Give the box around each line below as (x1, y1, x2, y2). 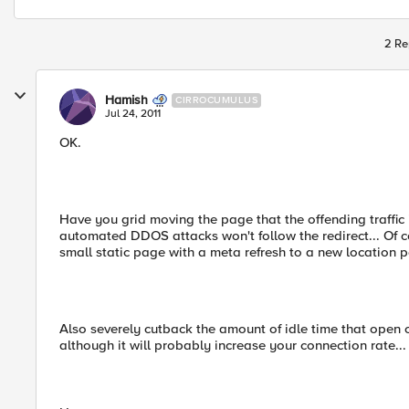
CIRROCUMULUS (175, 94, 257, 106)
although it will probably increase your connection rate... (59, 337, 406, 353)
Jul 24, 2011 (105, 107, 161, 121)
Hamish (105, 92, 148, 108)
